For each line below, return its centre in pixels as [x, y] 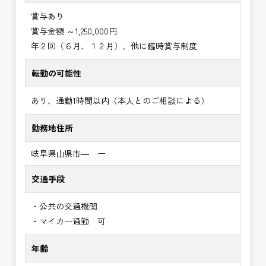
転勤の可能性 [57, 73]
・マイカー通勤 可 [69, 221]
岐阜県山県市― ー [69, 153]
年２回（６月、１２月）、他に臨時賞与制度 [114, 46]
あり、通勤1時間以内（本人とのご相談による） [120, 101]
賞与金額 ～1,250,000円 [74, 31]
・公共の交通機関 [64, 206]
